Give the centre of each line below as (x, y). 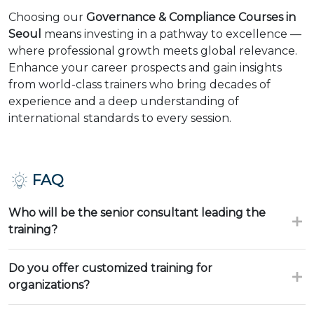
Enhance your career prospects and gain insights (145, 68)
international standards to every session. (120, 118)
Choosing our (47, 17)
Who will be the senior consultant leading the (137, 213)
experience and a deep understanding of (124, 101)
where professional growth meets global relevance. (153, 51)
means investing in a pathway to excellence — (171, 34)
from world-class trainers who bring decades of (139, 84)
